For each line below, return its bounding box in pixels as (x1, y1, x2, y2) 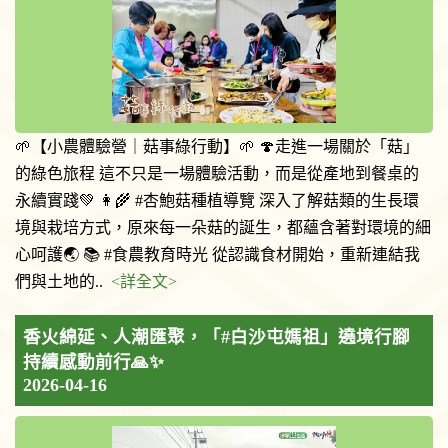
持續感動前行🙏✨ (23, 352, 164, 372)
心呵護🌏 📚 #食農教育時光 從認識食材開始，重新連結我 (15, 246, 420, 263)
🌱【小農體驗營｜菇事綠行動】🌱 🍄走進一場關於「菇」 (15, 138, 419, 155)
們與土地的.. (15, 273, 111, 290)
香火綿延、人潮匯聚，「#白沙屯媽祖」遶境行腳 (23, 327, 410, 347)
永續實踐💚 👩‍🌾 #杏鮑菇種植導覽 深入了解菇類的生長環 (15, 192, 419, 209)
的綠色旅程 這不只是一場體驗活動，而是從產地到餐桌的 (15, 165, 419, 182)
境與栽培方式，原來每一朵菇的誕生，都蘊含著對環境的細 (15, 219, 431, 236)
